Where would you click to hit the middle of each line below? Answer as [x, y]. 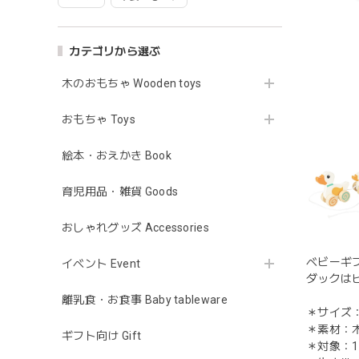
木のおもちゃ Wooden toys [132, 83]
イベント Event [101, 263]
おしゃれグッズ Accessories [136, 227]
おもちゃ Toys [99, 119]
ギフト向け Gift [102, 335]
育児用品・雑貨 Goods [120, 191]
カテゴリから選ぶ [115, 51]
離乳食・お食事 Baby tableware [145, 299]
